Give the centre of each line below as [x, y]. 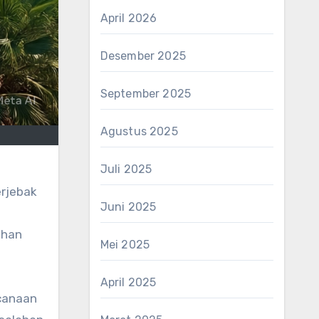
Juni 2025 [128, 207]
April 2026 [129, 18]
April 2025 [128, 282]
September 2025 [146, 94]
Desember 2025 [143, 56]
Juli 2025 [126, 169]
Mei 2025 [125, 245]
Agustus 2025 [139, 131]
